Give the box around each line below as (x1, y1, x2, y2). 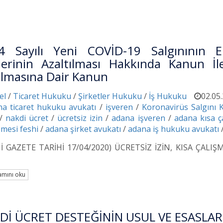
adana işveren (111, 112, 165, 123)
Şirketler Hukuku (78, 90, 142, 102)
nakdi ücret (5, 112, 49, 123)
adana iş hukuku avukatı (128, 123, 219, 134)
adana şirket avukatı (45, 123, 121, 134)
